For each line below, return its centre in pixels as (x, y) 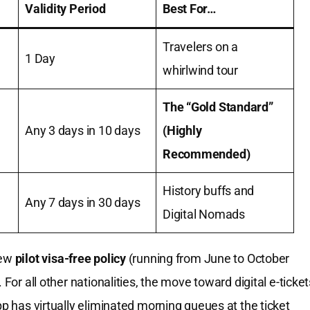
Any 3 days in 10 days (83, 131)
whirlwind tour (200, 71)
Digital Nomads (204, 215)
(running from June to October (208, 259)
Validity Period (65, 9)
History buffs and (209, 191)
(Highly (182, 131)
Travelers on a (200, 47)
